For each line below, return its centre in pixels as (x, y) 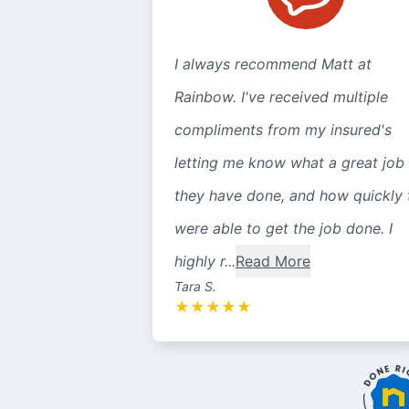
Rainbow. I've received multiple (281, 97)
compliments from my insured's (283, 130)
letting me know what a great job (289, 163)
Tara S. (195, 286)
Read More (273, 261)
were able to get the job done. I (283, 228)
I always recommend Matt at (273, 64)
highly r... (204, 261)
